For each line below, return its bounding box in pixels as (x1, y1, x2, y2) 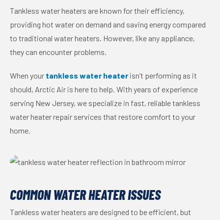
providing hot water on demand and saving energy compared (10, 20, 206, 29)
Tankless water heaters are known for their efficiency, (10, 6, 185, 15)
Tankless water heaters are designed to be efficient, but (10, 207, 191, 217)
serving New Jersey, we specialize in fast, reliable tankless (10, 98, 200, 108)
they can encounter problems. (10, 47, 107, 56)
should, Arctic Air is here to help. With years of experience (10, 84, 198, 94)
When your (10, 71, 46, 80)
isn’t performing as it (128, 71, 197, 80)
